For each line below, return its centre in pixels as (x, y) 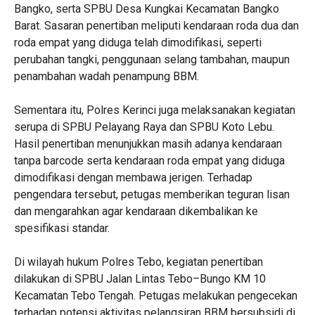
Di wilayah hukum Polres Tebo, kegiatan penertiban (139, 262)
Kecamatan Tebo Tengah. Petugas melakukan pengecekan (156, 296)
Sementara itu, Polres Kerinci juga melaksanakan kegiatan (155, 110)
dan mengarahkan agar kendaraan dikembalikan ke (136, 211)
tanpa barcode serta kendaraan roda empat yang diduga (149, 161)
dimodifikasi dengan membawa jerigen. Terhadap (133, 178)
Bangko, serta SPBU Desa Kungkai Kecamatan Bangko (147, 9)
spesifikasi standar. (62, 228)
